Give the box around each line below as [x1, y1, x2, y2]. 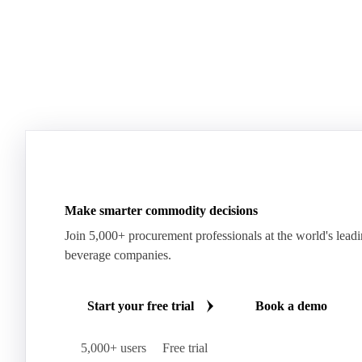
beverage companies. [65, 324, 171, 339]
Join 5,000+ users [83, 24, 173, 39]
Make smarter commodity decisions [65, 280, 258, 294]
